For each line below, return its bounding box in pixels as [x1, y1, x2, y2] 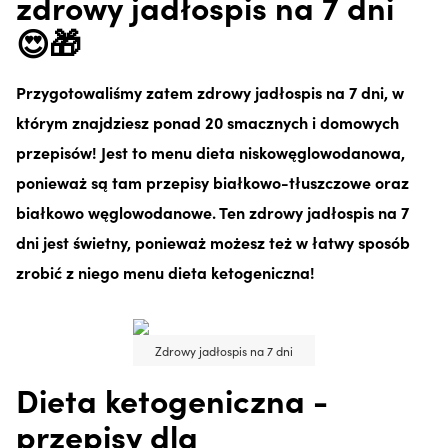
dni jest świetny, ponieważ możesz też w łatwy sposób [16, 230, 410, 253]
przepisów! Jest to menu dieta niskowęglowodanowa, [16, 140, 405, 163]
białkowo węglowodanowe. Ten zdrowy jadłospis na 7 [16, 200, 409, 223]
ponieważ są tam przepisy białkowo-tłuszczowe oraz [16, 170, 409, 193]
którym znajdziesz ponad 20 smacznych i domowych [16, 110, 399, 133]
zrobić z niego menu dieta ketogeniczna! [16, 260, 319, 283]
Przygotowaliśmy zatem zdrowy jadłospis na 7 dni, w [16, 80, 404, 103]
